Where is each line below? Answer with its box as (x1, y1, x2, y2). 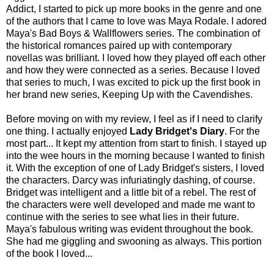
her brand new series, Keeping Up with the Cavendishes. (6, 89, 255, 100)
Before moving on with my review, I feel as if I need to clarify (6, 114, 262, 125)
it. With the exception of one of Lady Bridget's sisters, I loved (6, 163, 264, 174)
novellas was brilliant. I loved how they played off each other (6, 53, 265, 64)
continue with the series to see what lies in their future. (6, 212, 239, 223)
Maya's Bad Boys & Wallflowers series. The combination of (6, 28, 260, 39)
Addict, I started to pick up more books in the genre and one (6, 4, 262, 15)
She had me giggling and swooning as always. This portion (6, 236, 262, 247)
